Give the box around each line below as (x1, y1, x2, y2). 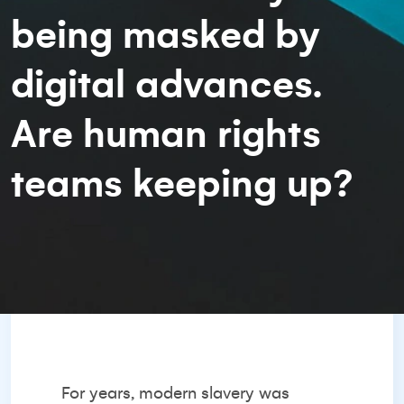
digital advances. (11, 63, 322, 106)
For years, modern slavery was (61, 384, 289, 402)
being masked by (11, 14, 320, 56)
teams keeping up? (11, 162, 353, 205)
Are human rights (11, 113, 321, 155)
